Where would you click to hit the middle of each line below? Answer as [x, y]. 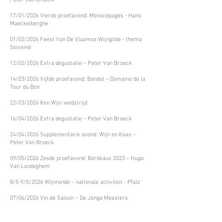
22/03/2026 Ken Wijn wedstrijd [49, 103]
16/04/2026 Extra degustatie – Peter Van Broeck [71, 119]
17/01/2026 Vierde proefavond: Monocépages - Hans [76, 16]
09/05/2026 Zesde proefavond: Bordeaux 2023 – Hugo [77, 159]
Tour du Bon [25, 87]
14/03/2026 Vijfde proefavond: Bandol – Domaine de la [78, 79]
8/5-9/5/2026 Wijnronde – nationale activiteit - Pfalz [75, 182]
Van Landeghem [30, 166]
